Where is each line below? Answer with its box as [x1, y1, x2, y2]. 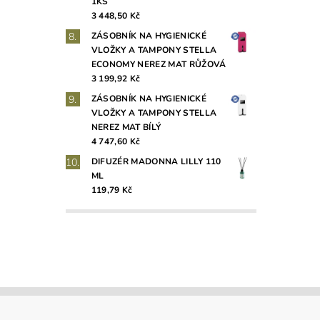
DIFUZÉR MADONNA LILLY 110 [91, 156, 221, 168]
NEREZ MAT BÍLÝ [91, 121, 161, 134]
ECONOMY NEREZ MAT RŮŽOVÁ [91, 59, 226, 71]
